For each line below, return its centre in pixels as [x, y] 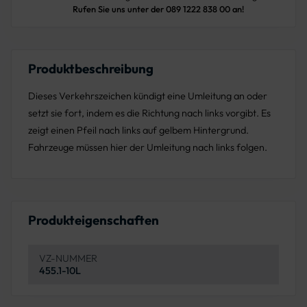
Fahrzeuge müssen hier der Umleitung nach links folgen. [148, 147]
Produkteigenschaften [94, 220]
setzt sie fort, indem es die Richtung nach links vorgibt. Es [149, 113]
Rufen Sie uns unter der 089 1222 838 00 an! [158, 9]
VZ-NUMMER [68, 258]
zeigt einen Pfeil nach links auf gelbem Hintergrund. [138, 130]
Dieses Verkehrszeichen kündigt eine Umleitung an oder [148, 96]
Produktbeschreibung [91, 68]
